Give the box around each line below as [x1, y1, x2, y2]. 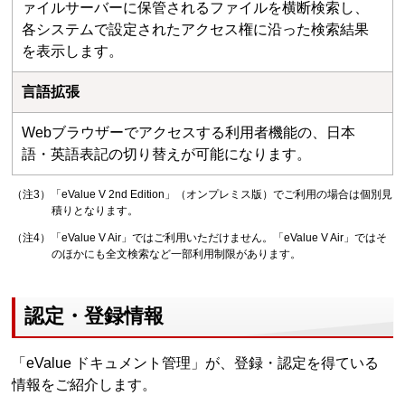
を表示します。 [22, 42, 124, 59]
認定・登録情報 [24, 305, 165, 328]
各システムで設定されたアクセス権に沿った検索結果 [22, 21, 370, 37]
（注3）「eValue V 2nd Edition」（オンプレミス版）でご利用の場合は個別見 [12, 187, 393, 201]
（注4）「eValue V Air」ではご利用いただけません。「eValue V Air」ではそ [12, 231, 388, 244]
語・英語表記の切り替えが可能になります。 [22, 146, 312, 162]
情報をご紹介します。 [12, 377, 157, 393]
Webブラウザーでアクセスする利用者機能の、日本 [22, 124, 356, 140]
